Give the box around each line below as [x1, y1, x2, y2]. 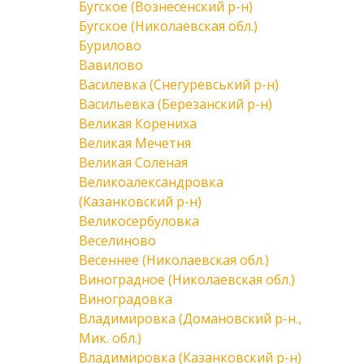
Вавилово [79, 56, 143, 74]
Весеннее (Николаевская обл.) [79, 251, 269, 269]
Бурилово [79, 37, 141, 54]
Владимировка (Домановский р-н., [79, 310, 301, 327]
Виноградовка [79, 290, 172, 308]
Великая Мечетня [79, 134, 191, 152]
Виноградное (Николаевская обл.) [79, 271, 295, 288]
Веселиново [79, 232, 156, 249]
